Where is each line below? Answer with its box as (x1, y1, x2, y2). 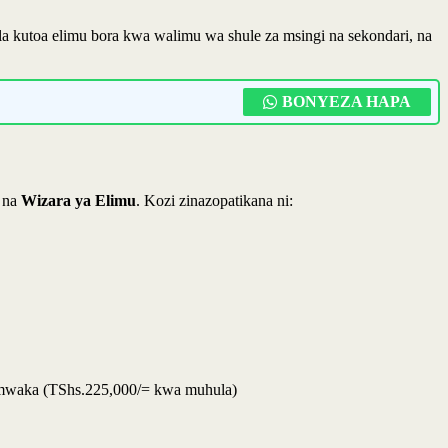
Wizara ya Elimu (21, 191, 136, 209)
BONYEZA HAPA (282, 92, 411, 110)
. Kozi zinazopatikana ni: (136, 191, 293, 209)
